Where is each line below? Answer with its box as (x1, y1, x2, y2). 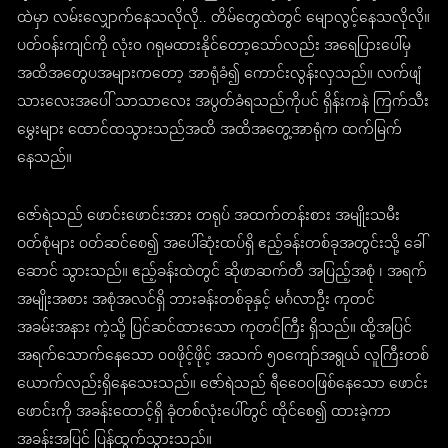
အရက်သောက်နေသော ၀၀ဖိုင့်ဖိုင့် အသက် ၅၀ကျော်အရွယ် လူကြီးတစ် (17, 341, 430, 373)
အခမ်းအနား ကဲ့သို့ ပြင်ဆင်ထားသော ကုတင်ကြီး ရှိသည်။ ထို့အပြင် (17, 313, 413, 345)
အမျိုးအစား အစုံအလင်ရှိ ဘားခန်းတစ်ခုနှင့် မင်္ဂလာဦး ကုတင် (17, 285, 376, 317)
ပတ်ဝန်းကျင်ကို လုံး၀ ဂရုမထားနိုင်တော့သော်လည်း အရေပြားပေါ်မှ (17, 31, 412, 63)
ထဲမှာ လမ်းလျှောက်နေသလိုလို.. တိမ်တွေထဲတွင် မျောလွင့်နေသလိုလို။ (17, 3, 431, 35)
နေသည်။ (17, 143, 73, 175)
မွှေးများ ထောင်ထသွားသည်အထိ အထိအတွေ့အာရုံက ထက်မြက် (17, 115, 403, 147)
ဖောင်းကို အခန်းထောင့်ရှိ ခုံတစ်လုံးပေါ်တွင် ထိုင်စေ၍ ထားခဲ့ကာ (17, 397, 392, 429)
